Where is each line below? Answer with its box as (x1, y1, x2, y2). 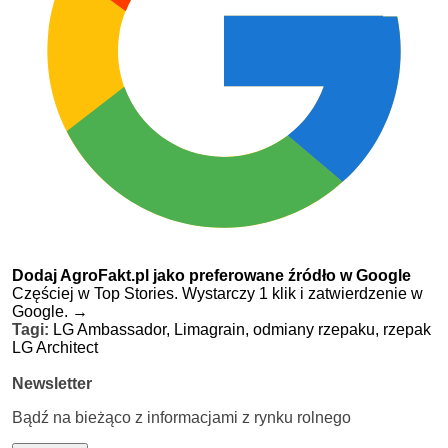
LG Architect (12, 338, 98, 356)
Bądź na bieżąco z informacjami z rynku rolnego (12, 408, 351, 426)
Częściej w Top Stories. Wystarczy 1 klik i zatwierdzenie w (12, 284, 423, 302)
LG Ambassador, (53, 320, 174, 338)
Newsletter (12, 374, 92, 392)
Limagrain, (174, 320, 253, 338)
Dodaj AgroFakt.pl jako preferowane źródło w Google (12, 266, 411, 284)
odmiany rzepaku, (253, 320, 383, 338)
